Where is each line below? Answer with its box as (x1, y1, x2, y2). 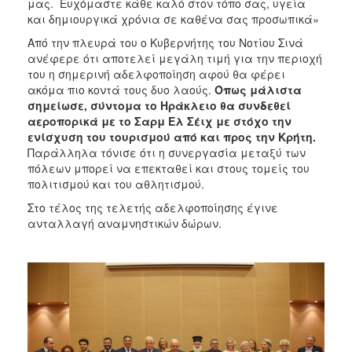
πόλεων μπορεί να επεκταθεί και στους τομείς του (27, 160, 310, 177)
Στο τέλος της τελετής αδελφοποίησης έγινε (27, 200, 278, 216)
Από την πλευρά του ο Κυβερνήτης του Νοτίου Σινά (27, 35, 303, 51)
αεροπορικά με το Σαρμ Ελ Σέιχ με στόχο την (27, 113, 291, 130)
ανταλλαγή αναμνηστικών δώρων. (27, 215, 222, 232)
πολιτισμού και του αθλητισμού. (27, 176, 204, 192)
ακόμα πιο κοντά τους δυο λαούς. (27, 82, 214, 98)
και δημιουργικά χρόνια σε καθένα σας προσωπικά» (27, 11, 319, 27)
